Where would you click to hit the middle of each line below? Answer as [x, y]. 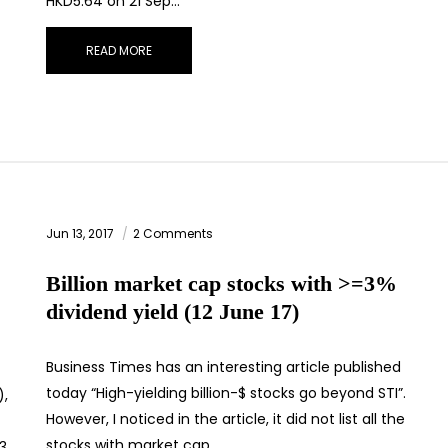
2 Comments [173, 234]
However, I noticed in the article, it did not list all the [225, 419]
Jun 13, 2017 [81, 234]
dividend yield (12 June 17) [172, 312]
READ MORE [119, 51]
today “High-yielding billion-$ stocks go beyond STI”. [226, 393]
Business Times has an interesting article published [223, 367]
